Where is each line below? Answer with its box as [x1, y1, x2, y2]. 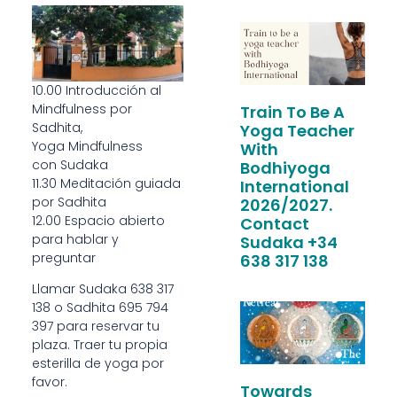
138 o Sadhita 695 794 [31, 299, 168, 317]
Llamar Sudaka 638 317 [31, 280, 174, 299]
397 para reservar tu [31, 317, 160, 336]
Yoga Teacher [239, 119, 354, 142]
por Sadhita [31, 193, 106, 212]
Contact [239, 212, 309, 235]
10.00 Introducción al [31, 82, 161, 100]
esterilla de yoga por [31, 354, 164, 373]
